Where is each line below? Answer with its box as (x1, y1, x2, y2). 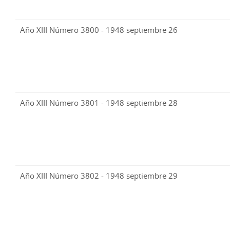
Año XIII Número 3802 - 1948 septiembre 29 (20, 170, 178, 181)
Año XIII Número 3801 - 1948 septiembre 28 (20, 98, 178, 108)
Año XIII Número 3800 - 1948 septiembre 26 (20, 25, 178, 35)
